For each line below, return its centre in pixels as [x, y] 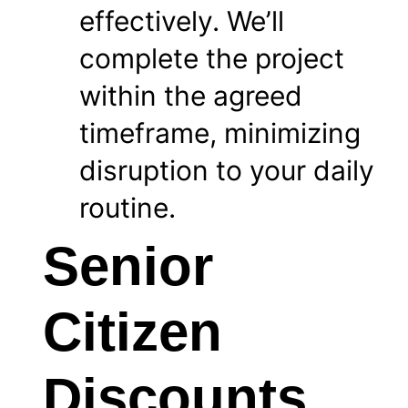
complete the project [212, 58]
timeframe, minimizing [220, 133]
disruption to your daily [227, 170]
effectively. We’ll [182, 20]
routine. [127, 207]
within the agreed [191, 95]
